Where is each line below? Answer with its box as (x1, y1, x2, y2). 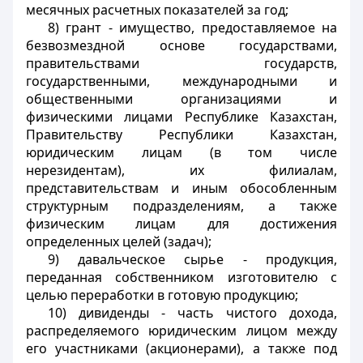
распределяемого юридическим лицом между (26, 322, 337, 340)
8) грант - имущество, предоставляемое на (47, 19, 337, 36)
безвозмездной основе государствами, (26, 36, 337, 54)
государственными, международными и (26, 72, 337, 90)
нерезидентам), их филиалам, (26, 161, 337, 179)
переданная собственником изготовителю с (26, 268, 337, 286)
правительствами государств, (26, 54, 337, 72)
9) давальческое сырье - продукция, (47, 250, 337, 268)
